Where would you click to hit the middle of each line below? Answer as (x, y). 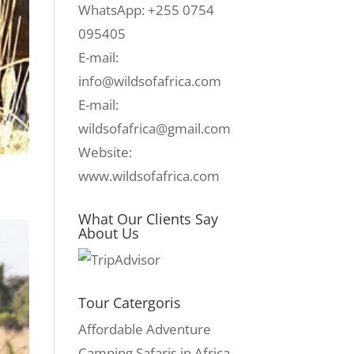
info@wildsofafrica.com (149, 81)
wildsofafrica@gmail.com (154, 128)
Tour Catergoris (129, 303)
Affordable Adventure (144, 329)
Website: (105, 152)
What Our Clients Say (148, 219)
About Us (108, 233)
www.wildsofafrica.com (149, 176)
